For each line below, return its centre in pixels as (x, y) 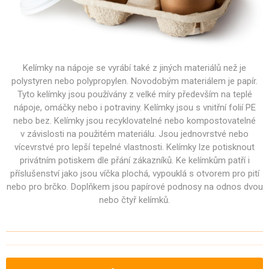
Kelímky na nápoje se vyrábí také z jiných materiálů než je (134, 68)
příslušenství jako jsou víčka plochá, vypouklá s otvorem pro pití (134, 174)
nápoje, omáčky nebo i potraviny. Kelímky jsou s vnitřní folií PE (134, 108)
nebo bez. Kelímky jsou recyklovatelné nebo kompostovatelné (134, 121)
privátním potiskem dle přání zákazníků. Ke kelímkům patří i (134, 161)
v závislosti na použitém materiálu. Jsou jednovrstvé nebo (134, 134)
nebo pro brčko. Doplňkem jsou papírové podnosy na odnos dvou (134, 187)
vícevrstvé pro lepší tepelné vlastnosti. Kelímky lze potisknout (134, 147)
